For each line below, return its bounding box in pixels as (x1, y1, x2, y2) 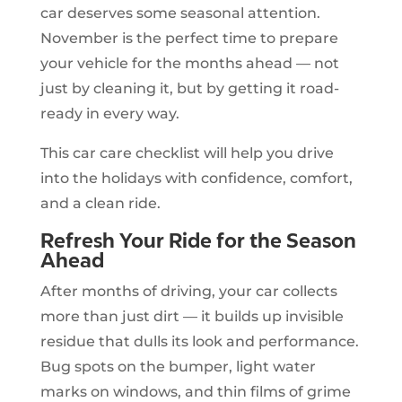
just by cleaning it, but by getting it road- (39, 79, 339, 97)
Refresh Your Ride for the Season (39, 228, 356, 252)
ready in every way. (39, 104, 179, 122)
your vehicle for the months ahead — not (39, 54, 339, 72)
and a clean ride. (39, 194, 161, 212)
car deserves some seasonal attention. (39, 4, 320, 22)
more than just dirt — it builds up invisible (39, 307, 344, 325)
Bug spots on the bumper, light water (39, 357, 316, 375)
